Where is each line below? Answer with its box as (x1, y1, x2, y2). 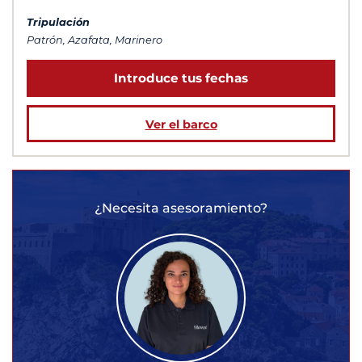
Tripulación (27, 16, 90, 29)
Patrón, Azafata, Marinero (27, 34, 162, 47)
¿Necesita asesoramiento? (95, 200, 267, 216)
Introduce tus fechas (114, 70, 248, 86)
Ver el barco (145, 116, 217, 132)
